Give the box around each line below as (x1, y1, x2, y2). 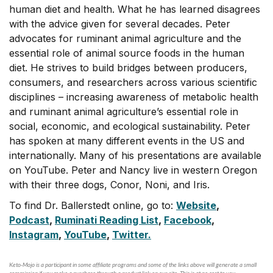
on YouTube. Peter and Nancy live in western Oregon (9, 164, 257, 176)
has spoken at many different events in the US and (9, 135, 244, 147)
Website (176, 199, 216, 211)
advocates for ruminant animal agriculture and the (9, 32, 241, 44)
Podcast (9, 214, 49, 226)
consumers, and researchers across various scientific (9, 76, 257, 88)
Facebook (164, 214, 211, 226)
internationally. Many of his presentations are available (9, 149, 261, 161)
